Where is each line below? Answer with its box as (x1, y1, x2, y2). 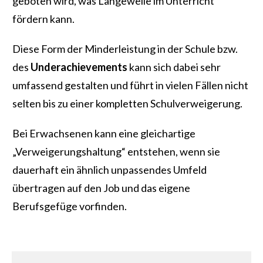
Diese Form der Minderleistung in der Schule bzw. (12, 42, 238, 56)
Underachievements (29, 60, 129, 74)
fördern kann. (12, 12, 75, 26)
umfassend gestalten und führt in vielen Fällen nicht (12, 79, 248, 92)
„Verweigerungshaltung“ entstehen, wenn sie (12, 145, 220, 159)
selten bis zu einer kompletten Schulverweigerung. (12, 97, 242, 110)
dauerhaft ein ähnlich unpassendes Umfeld (12, 163, 207, 177)
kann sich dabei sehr (129, 60, 221, 74)
